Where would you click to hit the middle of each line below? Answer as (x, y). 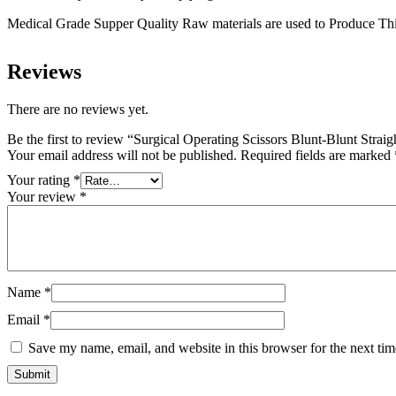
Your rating (40, 180)
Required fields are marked (317, 156)
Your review (43, 197)
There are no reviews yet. (78, 110)
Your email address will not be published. (122, 156)
